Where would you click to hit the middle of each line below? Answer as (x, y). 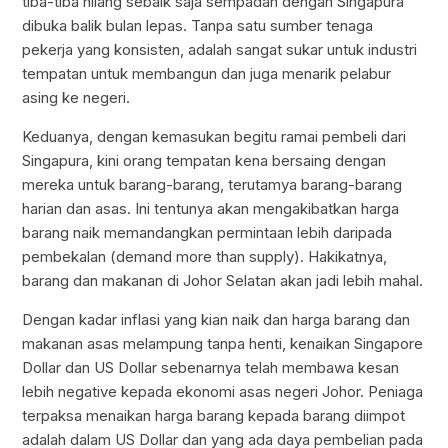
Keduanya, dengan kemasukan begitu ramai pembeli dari (214, 136)
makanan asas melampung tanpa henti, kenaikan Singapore (223, 343)
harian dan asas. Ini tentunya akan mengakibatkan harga (211, 208)
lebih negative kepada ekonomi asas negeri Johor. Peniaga (223, 391)
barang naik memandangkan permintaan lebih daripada (207, 232)
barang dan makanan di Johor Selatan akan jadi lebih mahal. (223, 280)
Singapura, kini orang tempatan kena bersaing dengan (204, 160)
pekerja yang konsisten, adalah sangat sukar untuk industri (220, 49)
